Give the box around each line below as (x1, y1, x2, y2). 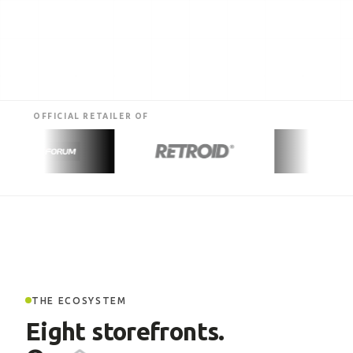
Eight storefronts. (25, 318, 225, 345)
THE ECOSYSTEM (32, 295, 127, 306)
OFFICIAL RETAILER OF (33, 112, 149, 121)
